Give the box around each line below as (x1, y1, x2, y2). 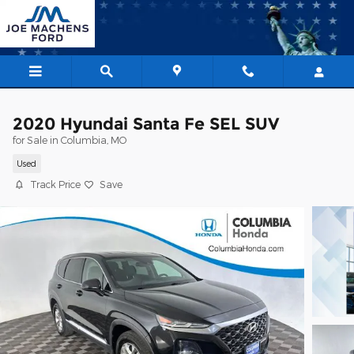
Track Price (30, 179, 81, 190)
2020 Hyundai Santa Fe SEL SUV (13, 114, 279, 134)
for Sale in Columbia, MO (13, 134, 126, 145)
